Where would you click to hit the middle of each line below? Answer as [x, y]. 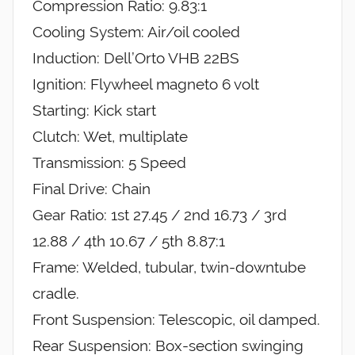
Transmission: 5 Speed [109, 163]
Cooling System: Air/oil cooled [136, 32]
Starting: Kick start [94, 111]
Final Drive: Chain [92, 189]
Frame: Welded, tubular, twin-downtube [169, 267]
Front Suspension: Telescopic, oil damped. [176, 320]
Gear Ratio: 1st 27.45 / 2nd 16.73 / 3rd [160, 215]
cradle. [56, 294]
